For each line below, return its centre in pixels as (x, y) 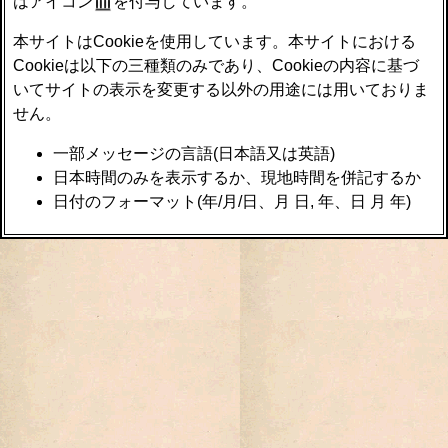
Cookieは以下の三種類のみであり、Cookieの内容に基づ (216, 66)
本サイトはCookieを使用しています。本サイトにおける (215, 42)
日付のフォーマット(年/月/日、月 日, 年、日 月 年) (232, 202)
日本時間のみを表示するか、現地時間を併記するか (237, 178)
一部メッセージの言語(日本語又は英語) (194, 154)
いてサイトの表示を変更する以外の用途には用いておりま (221, 90)
